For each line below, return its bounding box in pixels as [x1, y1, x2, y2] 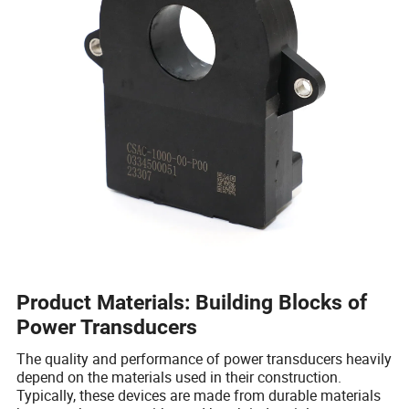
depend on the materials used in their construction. [16, 366, 342, 387]
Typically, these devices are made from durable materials [16, 384, 382, 405]
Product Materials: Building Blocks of [16, 289, 368, 315]
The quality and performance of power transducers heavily [16, 348, 393, 369]
